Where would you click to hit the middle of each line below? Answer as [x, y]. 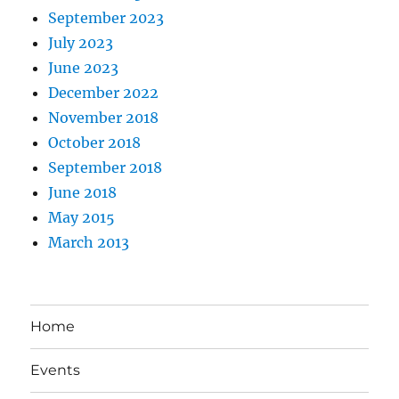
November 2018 [104, 117]
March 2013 [89, 242]
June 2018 [83, 192]
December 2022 [104, 92]
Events [56, 370]
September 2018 [106, 167]
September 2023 [106, 17]
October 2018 [95, 142]
